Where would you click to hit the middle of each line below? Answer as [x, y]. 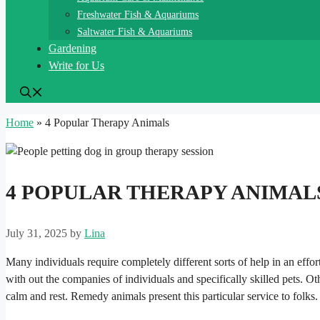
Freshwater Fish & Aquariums [138, 15]
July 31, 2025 [36, 234]
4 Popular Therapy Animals [107, 122]
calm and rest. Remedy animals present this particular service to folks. [162, 296]
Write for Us [76, 65]
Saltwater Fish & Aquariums [135, 32]
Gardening [72, 48]
